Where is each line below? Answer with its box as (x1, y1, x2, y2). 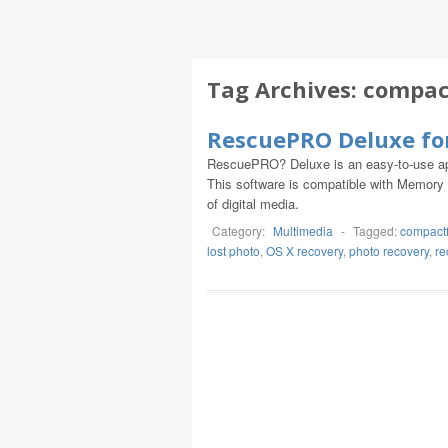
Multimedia (273, 222, 333, 239)
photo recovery (349, 242, 429, 259)
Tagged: (353, 222, 400, 239)
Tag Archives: (207, 74, 363, 104)
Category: (212, 222, 268, 239)
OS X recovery (266, 242, 343, 259)
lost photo (207, 242, 260, 259)
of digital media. (207, 194, 299, 213)
